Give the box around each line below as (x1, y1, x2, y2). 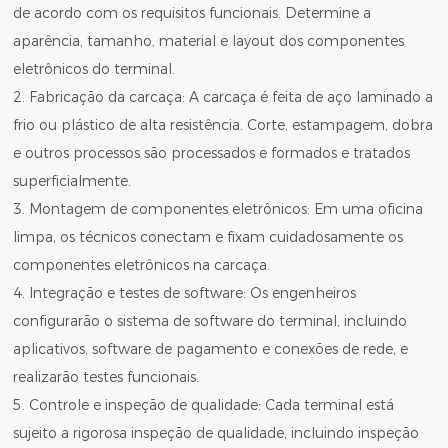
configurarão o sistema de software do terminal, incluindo (13, 312, 408, 331)
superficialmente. (13, 172, 132, 191)
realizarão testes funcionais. (13, 368, 200, 387)
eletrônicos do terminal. (13, 60, 176, 79)
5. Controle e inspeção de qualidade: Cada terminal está (13, 396, 395, 415)
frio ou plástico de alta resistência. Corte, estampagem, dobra (13, 116, 434, 135)
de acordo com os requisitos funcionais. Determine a (13, 4, 372, 23)
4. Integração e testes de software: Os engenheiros (13, 284, 357, 303)
